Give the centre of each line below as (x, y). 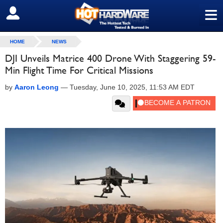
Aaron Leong (37, 87)
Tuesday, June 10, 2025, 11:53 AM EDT (132, 87)
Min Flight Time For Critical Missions (79, 70)
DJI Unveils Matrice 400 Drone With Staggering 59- (110, 58)
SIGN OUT (29, 13)
